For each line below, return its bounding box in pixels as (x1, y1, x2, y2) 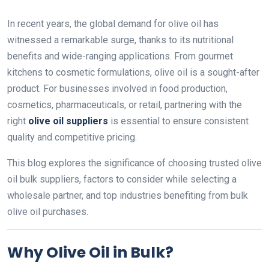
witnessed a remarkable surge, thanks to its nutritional (7, 34, 234, 46)
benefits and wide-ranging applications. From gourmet (7, 50, 233, 62)
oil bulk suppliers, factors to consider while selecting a (7, 174, 237, 185)
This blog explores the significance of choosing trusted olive (7, 157, 262, 169)
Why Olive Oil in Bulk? (7, 242, 174, 263)
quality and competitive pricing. (7, 131, 137, 143)
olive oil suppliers (28, 115, 108, 127)
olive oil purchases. (7, 206, 88, 217)
